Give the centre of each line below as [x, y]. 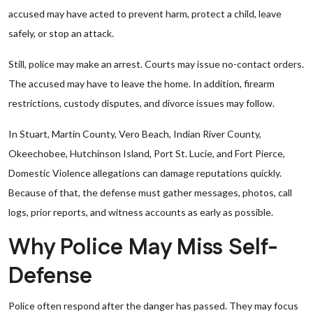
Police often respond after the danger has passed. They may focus [153, 306]
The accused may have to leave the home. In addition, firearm [141, 83]
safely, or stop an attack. [61, 33]
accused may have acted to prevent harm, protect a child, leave [145, 14]
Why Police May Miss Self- [143, 248]
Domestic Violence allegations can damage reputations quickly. [145, 173]
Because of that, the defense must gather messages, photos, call [150, 192]
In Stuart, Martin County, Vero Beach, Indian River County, [135, 134]
